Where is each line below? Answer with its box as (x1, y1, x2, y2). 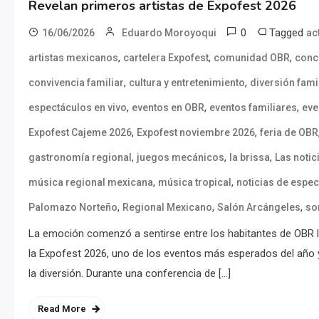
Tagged (269, 26, 306, 39)
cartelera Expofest (123, 51, 209, 63)
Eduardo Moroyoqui (122, 26, 216, 38)
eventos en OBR (132, 101, 204, 113)
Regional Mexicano (122, 201, 212, 213)
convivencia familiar (28, 76, 124, 88)
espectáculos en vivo (28, 101, 127, 113)
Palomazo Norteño (28, 201, 117, 213)
